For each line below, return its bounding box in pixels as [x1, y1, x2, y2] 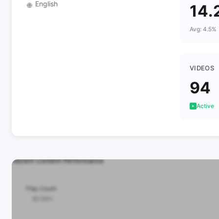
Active [197, 102, 214, 109]
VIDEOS [190, 64, 214, 72]
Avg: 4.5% [190, 25, 217, 33]
